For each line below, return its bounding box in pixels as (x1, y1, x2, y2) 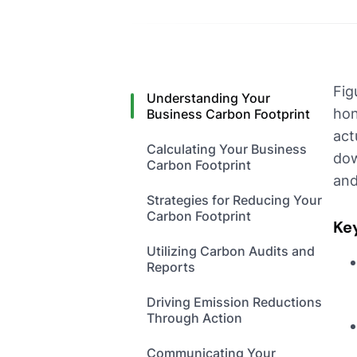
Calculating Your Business (147, 141, 307, 158)
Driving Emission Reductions (147, 294, 322, 311)
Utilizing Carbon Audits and (147, 243, 315, 260)
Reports (147, 259, 195, 276)
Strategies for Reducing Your (147, 192, 322, 209)
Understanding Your (147, 90, 270, 107)
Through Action (147, 310, 242, 327)
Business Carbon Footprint (147, 106, 310, 123)
